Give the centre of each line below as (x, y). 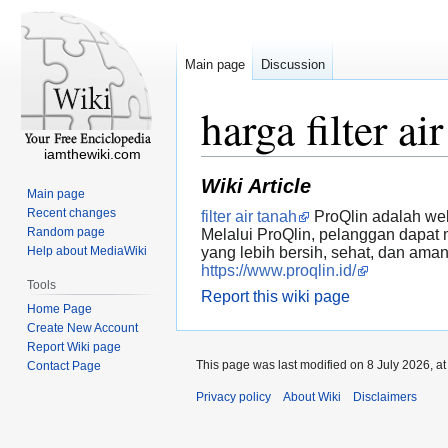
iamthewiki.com (92, 154)
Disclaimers (385, 397)
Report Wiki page (74, 346)
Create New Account (83, 327)
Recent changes (72, 212)
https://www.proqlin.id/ (278, 271)
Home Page (60, 308)
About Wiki (312, 397)
